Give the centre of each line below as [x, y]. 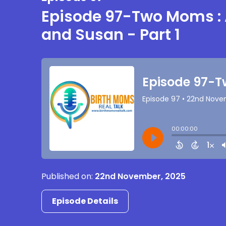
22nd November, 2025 [140, 176]
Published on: [68, 176]
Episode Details [85, 201]
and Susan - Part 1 [111, 35]
